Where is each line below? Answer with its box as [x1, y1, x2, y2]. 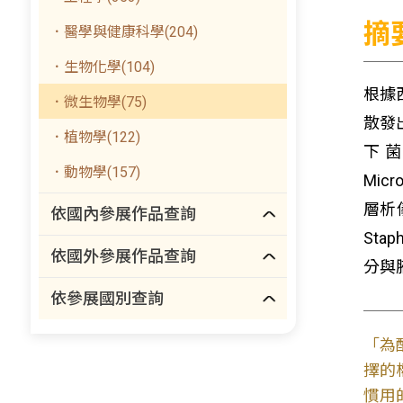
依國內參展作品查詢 [50, 204, 197, 223]
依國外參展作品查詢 [50, 246, 197, 265]
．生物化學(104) [49, 58, 156, 76]
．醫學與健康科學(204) [49, 23, 199, 40]
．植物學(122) [49, 129, 141, 146]
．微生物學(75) [49, 94, 148, 111]
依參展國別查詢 [50, 289, 165, 308]
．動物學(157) [49, 164, 141, 181]
